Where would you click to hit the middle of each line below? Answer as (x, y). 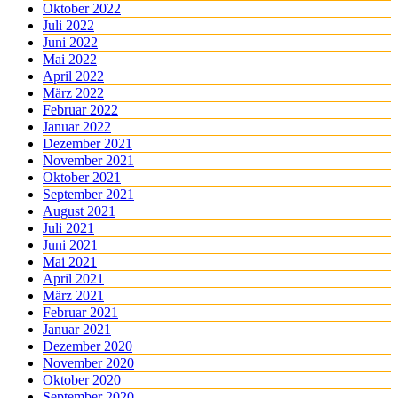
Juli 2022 (68, 26)
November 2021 (88, 161)
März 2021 (73, 296)
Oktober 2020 (82, 380)
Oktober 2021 (82, 178)
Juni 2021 (70, 245)
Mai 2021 (70, 262)
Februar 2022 (80, 110)
